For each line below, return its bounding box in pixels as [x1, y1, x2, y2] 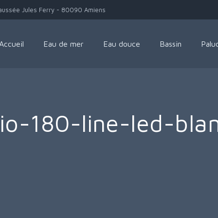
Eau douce [103, 39, 140, 48]
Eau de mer [43, 39, 84, 48]
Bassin [160, 39, 182, 48]
